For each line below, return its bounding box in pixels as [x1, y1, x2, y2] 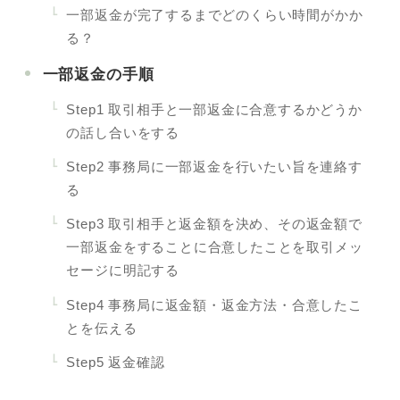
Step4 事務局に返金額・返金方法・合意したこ [66, 296, 362, 312]
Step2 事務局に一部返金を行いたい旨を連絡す [66, 159, 362, 175]
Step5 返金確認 [66, 354, 165, 370]
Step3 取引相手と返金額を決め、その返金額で [66, 216, 362, 232]
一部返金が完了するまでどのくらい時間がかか [66, 7, 363, 23]
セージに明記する [66, 262, 179, 279]
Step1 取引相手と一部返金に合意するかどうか [66, 101, 362, 117]
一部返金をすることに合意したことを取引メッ [66, 239, 363, 255]
